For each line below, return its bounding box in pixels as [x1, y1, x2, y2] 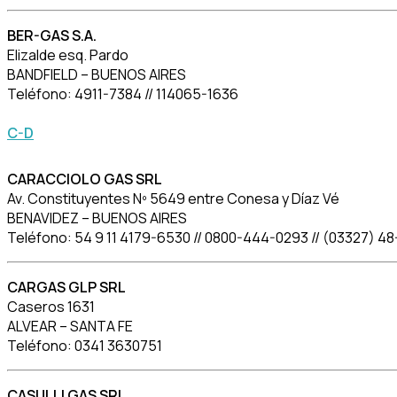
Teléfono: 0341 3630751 [7, 335, 162, 355]
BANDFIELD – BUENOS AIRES [7, 65, 186, 85]
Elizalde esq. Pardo [7, 45, 128, 66]
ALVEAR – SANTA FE [7, 315, 133, 336]
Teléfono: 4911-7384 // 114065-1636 [7, 84, 238, 105]
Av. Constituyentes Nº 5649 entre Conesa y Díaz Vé [7, 188, 339, 208]
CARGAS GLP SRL [7, 276, 126, 297]
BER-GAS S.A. [7, 26, 97, 46]
